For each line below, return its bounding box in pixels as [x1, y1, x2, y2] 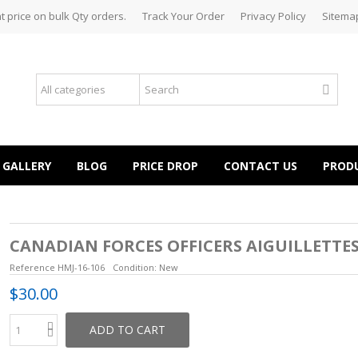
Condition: [112, 261, 157, 273]
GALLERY [2, 157, 51, 173]
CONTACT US [224, 157, 297, 173]
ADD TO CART [89, 322, 165, 337]
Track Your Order [142, 9, 225, 23]
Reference [9, 261, 55, 273]
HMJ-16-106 [57, 261, 105, 273]
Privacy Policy [241, 9, 306, 23]
